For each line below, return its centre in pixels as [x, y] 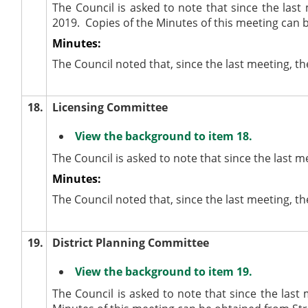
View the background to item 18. [164, 136]
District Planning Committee [131, 242]
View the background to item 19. [164, 271]
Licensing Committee [110, 107]
